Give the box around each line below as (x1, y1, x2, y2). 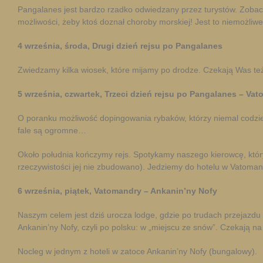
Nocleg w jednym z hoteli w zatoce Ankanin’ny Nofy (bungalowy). (18, 247, 257, 256)
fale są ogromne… (18, 126, 86, 135)
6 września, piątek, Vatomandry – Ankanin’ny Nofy (18, 186, 217, 195)
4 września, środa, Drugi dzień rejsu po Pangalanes (18, 41, 222, 50)
